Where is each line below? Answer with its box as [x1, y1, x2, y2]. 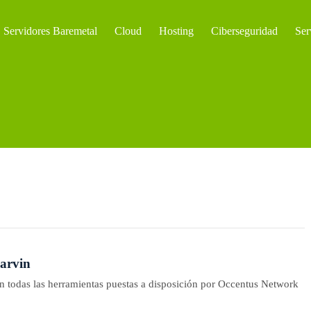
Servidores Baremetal [3, 24, 98, 37]
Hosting [159, 24, 194, 37]
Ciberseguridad [211, 24, 278, 37]
